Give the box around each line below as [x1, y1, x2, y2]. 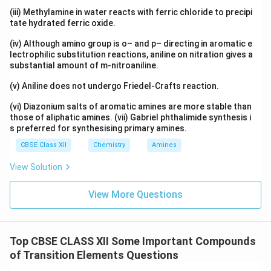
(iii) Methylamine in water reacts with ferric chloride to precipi [10, 7, 252, 17]
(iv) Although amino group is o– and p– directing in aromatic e [10, 39, 252, 48]
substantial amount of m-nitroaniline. [10, 60, 160, 70]
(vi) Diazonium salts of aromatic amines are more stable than [10, 102, 252, 111]
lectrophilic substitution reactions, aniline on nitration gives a [10, 50, 253, 59]
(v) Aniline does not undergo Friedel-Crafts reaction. [10, 81, 221, 91]
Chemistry [93, 141, 125, 149]
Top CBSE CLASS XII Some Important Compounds [10, 235, 256, 247]
